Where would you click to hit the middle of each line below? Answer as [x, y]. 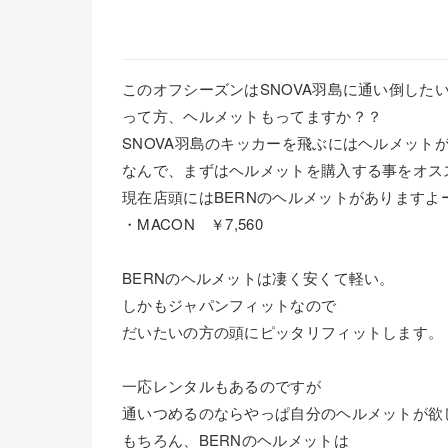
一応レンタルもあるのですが [221, 385]
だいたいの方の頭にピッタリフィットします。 [283, 331]
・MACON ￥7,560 [192, 223]
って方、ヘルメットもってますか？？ [252, 115]
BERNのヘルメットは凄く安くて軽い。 [258, 277]
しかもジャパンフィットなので [229, 304]
